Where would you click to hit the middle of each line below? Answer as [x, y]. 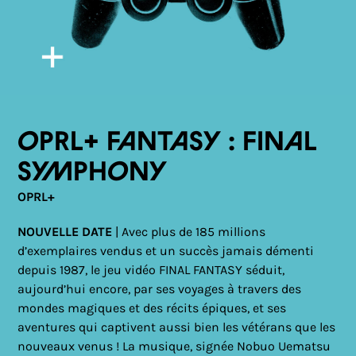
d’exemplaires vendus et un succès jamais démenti [166, 251]
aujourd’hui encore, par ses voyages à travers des [160, 289]
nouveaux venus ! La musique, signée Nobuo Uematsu [174, 346]
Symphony [93, 172]
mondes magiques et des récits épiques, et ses [152, 308]
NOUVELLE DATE [67, 232]
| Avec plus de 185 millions [191, 232]
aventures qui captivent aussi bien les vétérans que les [177, 327]
